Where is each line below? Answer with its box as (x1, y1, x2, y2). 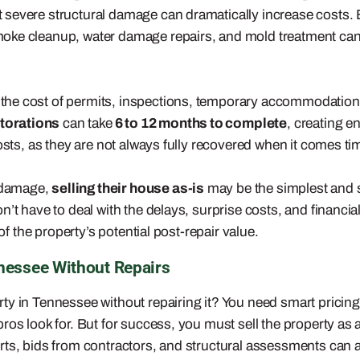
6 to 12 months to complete (112, 116, 288, 132)
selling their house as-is (51, 181, 205, 197)
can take (59, 116, 112, 132)
